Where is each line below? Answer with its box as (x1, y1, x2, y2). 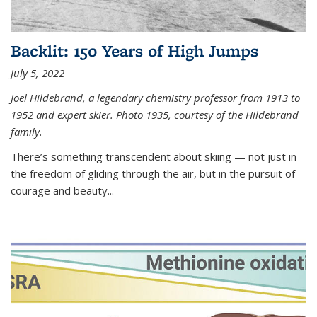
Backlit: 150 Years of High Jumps (11, 39, 258, 62)
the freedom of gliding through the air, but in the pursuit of (11, 166, 295, 180)
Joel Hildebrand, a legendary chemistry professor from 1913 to (11, 90, 300, 105)
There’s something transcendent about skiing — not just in (11, 149, 296, 163)
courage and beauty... (11, 183, 114, 197)
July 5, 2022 (11, 65, 64, 80)
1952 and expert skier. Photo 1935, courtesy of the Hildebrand (11, 107, 299, 122)
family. (11, 124, 42, 139)
